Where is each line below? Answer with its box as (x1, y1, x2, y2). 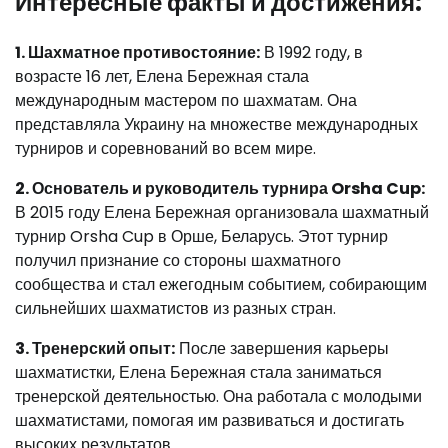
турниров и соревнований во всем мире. (15, 137, 316, 161)
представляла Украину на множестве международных (15, 113, 418, 137)
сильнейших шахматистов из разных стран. (15, 297, 336, 321)
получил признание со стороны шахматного (15, 249, 341, 273)
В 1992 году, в (260, 41, 363, 65)
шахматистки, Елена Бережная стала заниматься (15, 361, 382, 385)
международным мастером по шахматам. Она (15, 89, 357, 113)
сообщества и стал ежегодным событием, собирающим (15, 273, 427, 297)
